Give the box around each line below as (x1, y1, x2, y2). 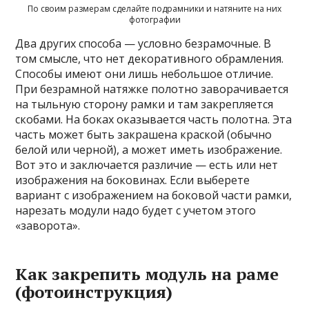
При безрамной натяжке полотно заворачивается (15, 81, 289, 97)
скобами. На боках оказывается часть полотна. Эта (15, 111, 292, 127)
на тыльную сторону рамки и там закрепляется (15, 96, 274, 112)
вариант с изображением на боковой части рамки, (15, 187, 292, 203)
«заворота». (15, 217, 81, 233)
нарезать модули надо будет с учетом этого (15, 202, 257, 218)
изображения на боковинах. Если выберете (15, 172, 250, 188)
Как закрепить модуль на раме (15, 262, 279, 285)
